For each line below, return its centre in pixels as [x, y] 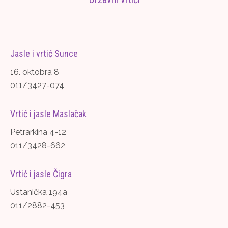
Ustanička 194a [39, 192]
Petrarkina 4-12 [38, 132]
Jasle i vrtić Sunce [44, 53]
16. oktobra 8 [35, 72]
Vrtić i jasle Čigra [41, 174]
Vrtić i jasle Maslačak [48, 113]
